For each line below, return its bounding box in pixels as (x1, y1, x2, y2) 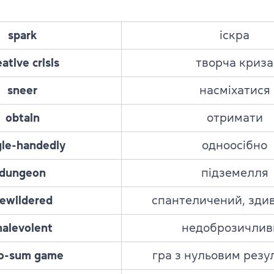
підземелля (201, 166, 268, 179)
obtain (5, 111, 40, 124)
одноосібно (202, 139, 267, 151)
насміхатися (199, 84, 270, 96)
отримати (206, 111, 263, 124)
